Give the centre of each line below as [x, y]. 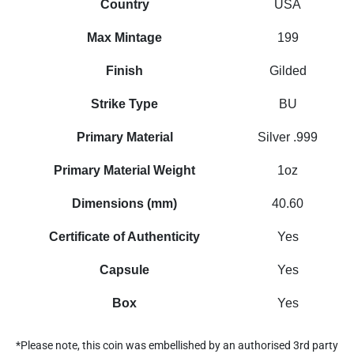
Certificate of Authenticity [125, 236]
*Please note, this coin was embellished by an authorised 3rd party [177, 345]
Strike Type [125, 104]
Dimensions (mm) [125, 203]
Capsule [125, 269]
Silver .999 [288, 137]
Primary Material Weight [125, 170]
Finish [125, 70]
